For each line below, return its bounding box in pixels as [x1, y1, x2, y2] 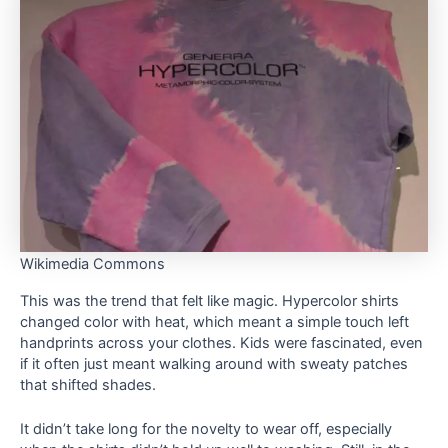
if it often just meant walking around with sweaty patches [20, 354, 408, 373]
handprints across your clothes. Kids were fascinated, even [20, 333, 423, 352]
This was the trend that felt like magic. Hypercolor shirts [20, 291, 399, 310]
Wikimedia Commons [20, 255, 165, 274]
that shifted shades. [20, 375, 156, 394]
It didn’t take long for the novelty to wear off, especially [20, 420, 392, 439]
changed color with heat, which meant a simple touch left [20, 312, 409, 331]
